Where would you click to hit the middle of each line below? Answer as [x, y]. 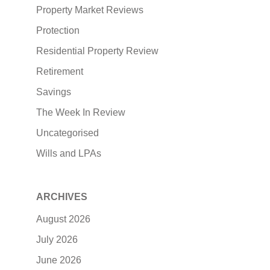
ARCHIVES [61, 196]
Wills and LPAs [68, 153]
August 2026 [63, 219]
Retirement [59, 71]
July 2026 [57, 239]
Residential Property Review [97, 51]
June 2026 [58, 260]
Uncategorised [67, 133]
